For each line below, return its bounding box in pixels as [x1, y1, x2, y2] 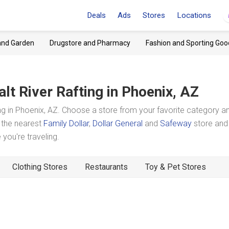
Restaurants [85, 162, 128, 172]
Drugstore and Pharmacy [50, 39, 130, 47]
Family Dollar [43, 119, 89, 128]
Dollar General [93, 119, 143, 128]
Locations [177, 11, 211, 20]
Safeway [160, 119, 192, 128]
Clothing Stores [12, 162, 67, 172]
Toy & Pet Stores [145, 162, 206, 172]
